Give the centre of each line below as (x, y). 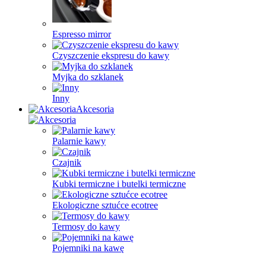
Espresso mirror (82, 34)
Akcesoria (95, 109)
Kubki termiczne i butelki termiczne (119, 184)
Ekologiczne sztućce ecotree (105, 205)
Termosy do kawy (86, 227)
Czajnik (67, 162)
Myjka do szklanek (88, 77)
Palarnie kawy (79, 141)
